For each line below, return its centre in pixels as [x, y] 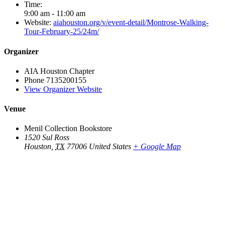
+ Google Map [157, 147]
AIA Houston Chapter [59, 71]
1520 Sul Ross [47, 138]
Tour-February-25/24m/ [62, 32]
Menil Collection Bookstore [68, 129]
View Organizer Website [63, 89]
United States [110, 147]
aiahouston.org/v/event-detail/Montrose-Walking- [131, 23]
